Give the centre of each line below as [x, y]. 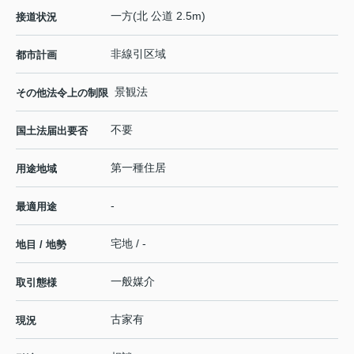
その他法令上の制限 [62, 93]
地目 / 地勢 [41, 245]
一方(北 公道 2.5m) [158, 16]
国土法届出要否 [52, 131]
